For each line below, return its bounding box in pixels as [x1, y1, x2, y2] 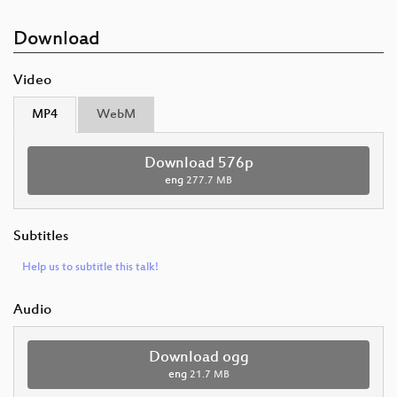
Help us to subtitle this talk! [22, 261, 159, 275]
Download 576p [144, 155, 253, 174]
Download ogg [148, 349, 249, 368]
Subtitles [13, 229, 68, 246]
